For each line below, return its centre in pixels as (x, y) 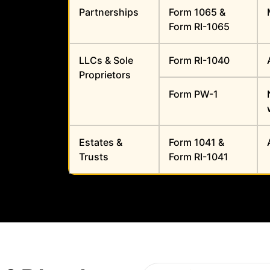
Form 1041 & (197, 143)
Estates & (101, 143)
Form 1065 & (197, 12)
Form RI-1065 (199, 27)
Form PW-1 (194, 94)
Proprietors (105, 75)
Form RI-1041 (199, 157)
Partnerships (109, 12)
